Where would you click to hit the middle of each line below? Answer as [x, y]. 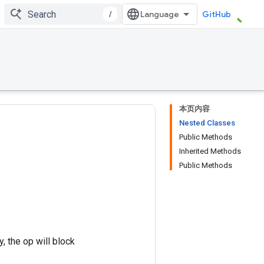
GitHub [217, 14]
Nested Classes [207, 123]
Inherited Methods [210, 151]
